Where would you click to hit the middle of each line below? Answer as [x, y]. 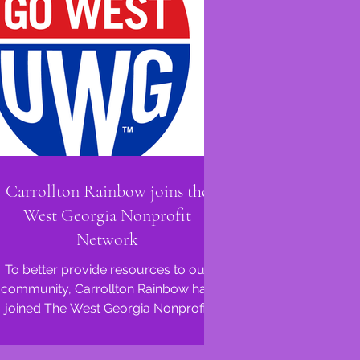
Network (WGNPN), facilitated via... [107, 327]
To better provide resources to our [107, 270]
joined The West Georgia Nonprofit [107, 308]
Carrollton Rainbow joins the [107, 191]
